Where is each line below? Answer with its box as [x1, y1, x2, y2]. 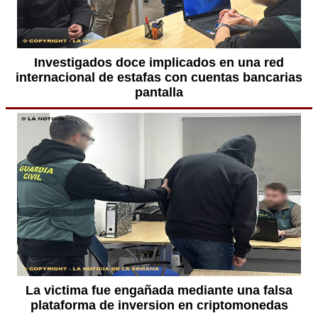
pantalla [135, 85, 183, 99]
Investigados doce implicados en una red [34, 55, 284, 70]
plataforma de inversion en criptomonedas [30, 298, 288, 312]
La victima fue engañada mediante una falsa [26, 283, 292, 297]
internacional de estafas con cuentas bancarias [16, 70, 302, 84]
